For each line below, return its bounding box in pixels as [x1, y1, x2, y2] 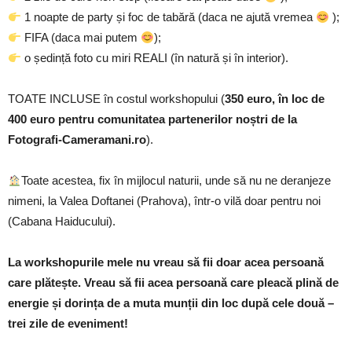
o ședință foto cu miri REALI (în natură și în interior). [21, 51, 289, 65]
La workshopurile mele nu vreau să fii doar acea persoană [8, 255, 324, 269]
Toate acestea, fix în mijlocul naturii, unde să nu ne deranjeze [21, 174, 332, 188]
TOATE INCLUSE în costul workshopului [8, 92, 218, 106]
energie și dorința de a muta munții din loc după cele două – [8, 296, 334, 310]
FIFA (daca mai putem [21, 31, 141, 45]
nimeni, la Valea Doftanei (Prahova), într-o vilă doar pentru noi [8, 194, 321, 208]
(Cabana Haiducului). [8, 214, 115, 229]
